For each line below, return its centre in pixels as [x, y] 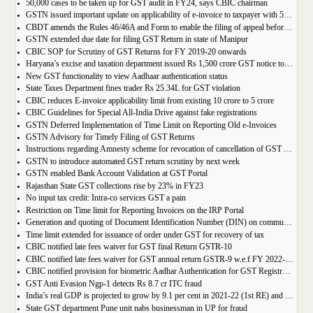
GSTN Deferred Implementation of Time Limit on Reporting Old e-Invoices [151, 125]
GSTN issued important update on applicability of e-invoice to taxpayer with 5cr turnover [287, 15]
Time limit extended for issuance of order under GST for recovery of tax [145, 235]
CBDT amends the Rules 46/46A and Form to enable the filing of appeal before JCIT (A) [287, 27]
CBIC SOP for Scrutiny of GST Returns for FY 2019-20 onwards [136, 52]
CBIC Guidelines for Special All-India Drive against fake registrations [141, 113]
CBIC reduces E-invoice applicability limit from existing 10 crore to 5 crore [150, 101]
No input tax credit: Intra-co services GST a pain [105, 198]
